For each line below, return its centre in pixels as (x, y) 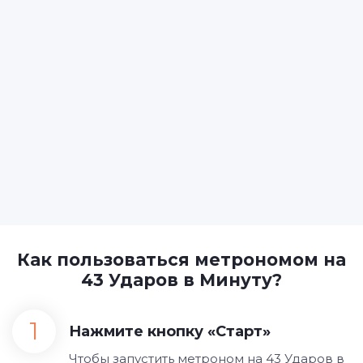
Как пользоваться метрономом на (181, 260)
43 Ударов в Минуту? (181, 280)
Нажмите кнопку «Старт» (170, 331)
